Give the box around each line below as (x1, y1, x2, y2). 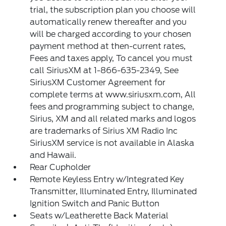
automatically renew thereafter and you (30, 17, 187, 27)
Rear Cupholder (30, 162, 91, 173)
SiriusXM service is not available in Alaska (30, 138, 195, 148)
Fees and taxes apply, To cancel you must (30, 53, 193, 64)
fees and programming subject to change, (30, 102, 195, 112)
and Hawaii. (30, 150, 77, 160)
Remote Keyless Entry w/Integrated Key (30, 175, 184, 185)
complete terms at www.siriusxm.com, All (30, 90, 196, 100)
